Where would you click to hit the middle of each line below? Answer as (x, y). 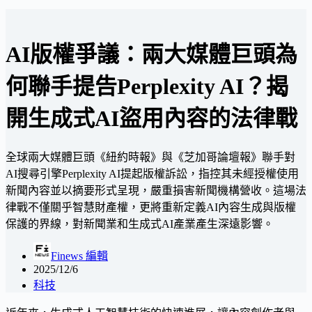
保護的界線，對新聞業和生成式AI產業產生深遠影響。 (140, 224)
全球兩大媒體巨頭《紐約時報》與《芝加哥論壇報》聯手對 (150, 157)
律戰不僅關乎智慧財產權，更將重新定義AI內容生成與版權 (151, 207)
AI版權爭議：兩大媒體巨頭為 (151, 55)
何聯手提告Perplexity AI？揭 (147, 87)
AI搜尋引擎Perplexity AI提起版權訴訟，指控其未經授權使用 (152, 173)
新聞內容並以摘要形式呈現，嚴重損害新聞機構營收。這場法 (156, 190)
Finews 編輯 (79, 256)
